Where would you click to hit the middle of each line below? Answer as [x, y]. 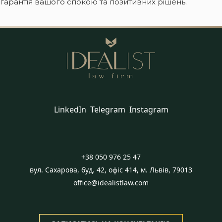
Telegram [108, 110]
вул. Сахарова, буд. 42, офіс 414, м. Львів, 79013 [111, 170]
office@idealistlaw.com [111, 183]
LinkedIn [70, 110]
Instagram [149, 110]
